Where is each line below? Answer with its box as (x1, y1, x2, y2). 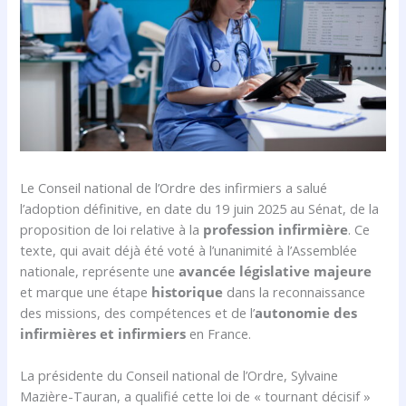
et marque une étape (20, 282, 152, 301)
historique (151, 282, 224, 301)
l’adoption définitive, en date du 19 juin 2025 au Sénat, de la (20, 198, 380, 217)
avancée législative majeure (179, 261, 372, 280)
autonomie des (255, 303, 358, 322)
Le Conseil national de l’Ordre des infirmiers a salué (20, 178, 328, 197)
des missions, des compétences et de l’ (20, 303, 256, 322)
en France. (186, 324, 252, 343)
